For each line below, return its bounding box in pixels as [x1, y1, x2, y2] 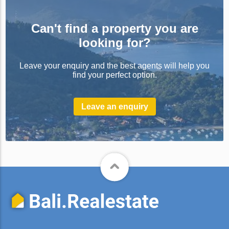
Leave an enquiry [81, 102, 148, 111]
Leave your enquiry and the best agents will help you [19, 61, 210, 71]
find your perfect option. [72, 71, 157, 80]
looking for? [78, 36, 151, 50]
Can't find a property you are [31, 21, 198, 36]
